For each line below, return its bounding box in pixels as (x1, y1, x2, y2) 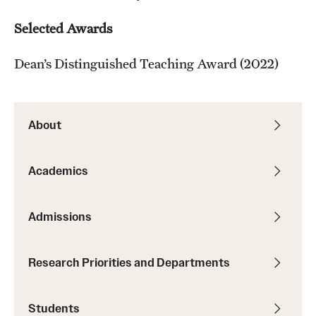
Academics (28, 163, 88, 178)
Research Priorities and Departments (28, 255, 230, 269)
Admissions (28, 209, 92, 224)
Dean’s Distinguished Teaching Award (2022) (14, 55, 279, 71)
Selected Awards (14, 20, 112, 36)
